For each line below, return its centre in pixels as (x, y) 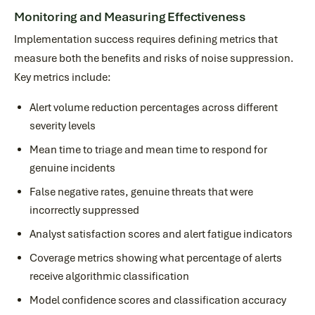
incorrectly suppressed (84, 210)
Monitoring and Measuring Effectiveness (130, 17)
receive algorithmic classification (109, 276)
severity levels (63, 126)
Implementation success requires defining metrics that (146, 39)
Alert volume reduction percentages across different (154, 108)
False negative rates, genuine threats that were (141, 192)
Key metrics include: (63, 77)
